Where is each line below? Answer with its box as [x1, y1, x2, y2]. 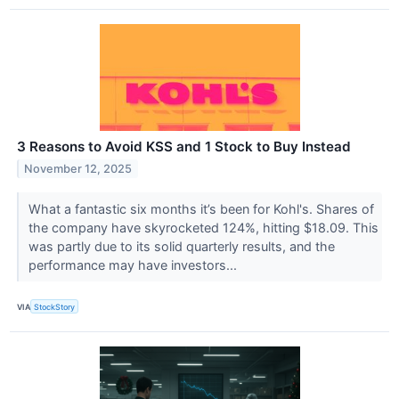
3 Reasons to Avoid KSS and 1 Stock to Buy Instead [17, 137, 351, 155]
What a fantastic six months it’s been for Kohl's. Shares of [28, 200, 374, 216]
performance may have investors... [28, 256, 240, 273]
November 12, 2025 [24, 161, 133, 175]
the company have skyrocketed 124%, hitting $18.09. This [28, 219, 379, 235]
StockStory [34, 301, 76, 312]
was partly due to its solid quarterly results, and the [28, 238, 335, 254]
